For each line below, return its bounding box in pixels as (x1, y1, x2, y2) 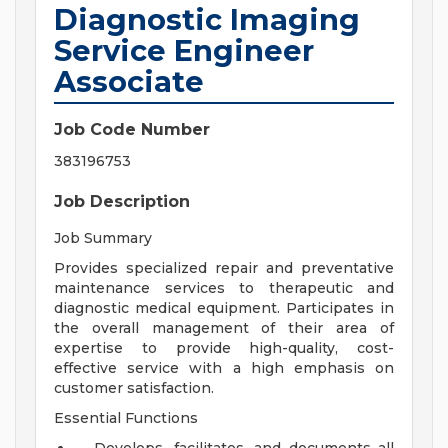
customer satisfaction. (54, 379, 214, 398)
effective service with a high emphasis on (54, 359, 394, 378)
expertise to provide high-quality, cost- (54, 339, 394, 358)
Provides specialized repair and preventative (54, 259, 394, 278)
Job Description (54, 192, 190, 212)
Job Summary (54, 229, 152, 248)
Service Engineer (54, 33, 314, 69)
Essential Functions (54, 409, 198, 428)
